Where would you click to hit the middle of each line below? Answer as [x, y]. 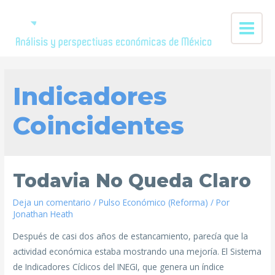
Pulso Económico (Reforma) [154, 203]
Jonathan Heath [43, 214]
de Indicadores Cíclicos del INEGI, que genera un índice [119, 267]
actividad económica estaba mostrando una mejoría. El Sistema [137, 252]
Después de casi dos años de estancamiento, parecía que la [131, 236]
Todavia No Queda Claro [132, 181]
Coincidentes [99, 126]
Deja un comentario [52, 203]
